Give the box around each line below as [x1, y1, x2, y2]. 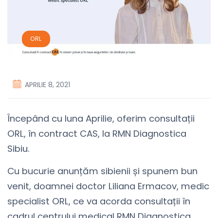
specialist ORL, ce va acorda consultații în [7, 195, 190, 208]
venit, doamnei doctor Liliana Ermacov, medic [7, 180, 209, 193]
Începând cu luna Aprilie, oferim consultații [7, 112, 195, 125]
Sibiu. [7, 143, 30, 155]
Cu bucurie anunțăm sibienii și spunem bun [7, 165, 198, 178]
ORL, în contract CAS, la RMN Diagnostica [7, 127, 186, 140]
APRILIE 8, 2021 [25, 80, 70, 90]
